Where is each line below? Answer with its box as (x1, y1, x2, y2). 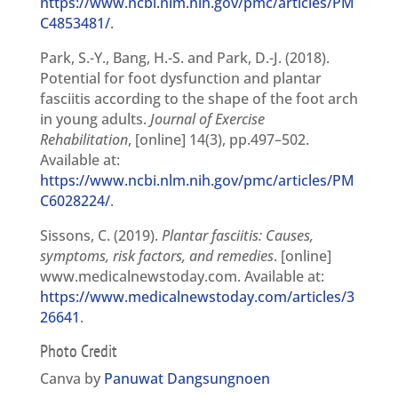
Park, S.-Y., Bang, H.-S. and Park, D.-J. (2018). (39, 48, 330, 68)
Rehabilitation (39, 130, 128, 150)
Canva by (39, 369, 104, 389)
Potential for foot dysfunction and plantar (39, 68, 322, 89)
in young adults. (39, 109, 150, 130)
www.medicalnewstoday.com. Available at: (39, 267, 324, 287)
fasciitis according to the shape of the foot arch (39, 89, 358, 109)
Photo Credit (39, 339, 117, 363)
